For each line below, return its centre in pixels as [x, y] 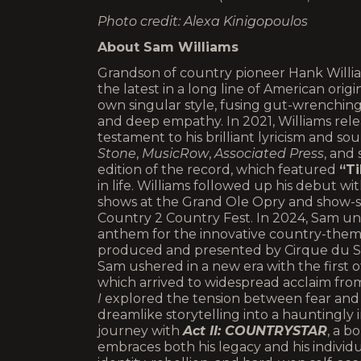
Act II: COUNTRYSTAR [255, 331]
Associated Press [269, 154]
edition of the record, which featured [218, 170]
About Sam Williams [168, 47]
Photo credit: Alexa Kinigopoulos [203, 21]
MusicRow [175, 154]
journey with [140, 331]
